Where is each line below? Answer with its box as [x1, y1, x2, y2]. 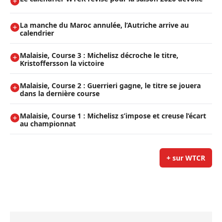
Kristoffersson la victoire [20, 58, 104, 68]
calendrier [20, 28, 54, 38]
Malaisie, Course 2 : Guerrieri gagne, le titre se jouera [20, 81, 201, 91]
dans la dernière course [20, 89, 100, 99]
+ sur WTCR [166, 153, 205, 163]
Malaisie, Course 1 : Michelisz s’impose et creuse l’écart [20, 111, 206, 121]
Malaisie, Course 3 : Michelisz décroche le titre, [20, 51, 178, 60]
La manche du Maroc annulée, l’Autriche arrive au [20, 20, 189, 30]
